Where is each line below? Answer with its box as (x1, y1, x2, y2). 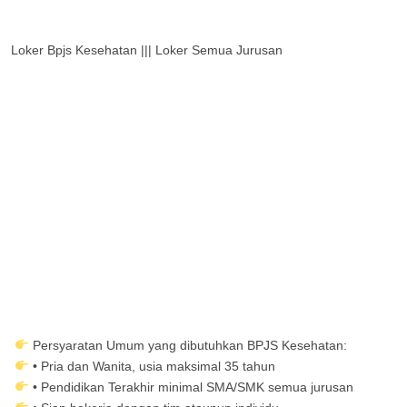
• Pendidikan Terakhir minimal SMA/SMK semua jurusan (32, 380, 353, 394)
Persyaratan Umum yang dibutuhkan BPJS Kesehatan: (32, 338, 347, 352)
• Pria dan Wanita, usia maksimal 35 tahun (32, 359, 275, 373)
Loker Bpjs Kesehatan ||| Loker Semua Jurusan (11, 43, 286, 57)
